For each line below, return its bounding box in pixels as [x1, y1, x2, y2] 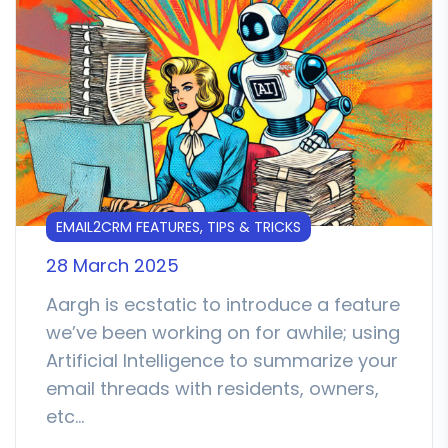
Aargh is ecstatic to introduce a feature [46, 291, 400, 317]
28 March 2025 [46, 252, 179, 278]
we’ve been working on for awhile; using [46, 319, 400, 345]
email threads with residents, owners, [46, 375, 379, 401]
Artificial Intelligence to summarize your [46, 347, 398, 373]
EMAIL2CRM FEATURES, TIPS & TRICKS [56, 216, 301, 237]
